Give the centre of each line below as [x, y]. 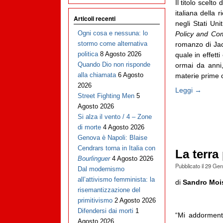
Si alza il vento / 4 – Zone [114, 117]
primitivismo [95, 201]
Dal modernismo [101, 169]
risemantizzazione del [109, 190]
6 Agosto [130, 75]
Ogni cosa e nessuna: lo [112, 33]
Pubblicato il [190, 166]
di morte [89, 127]
